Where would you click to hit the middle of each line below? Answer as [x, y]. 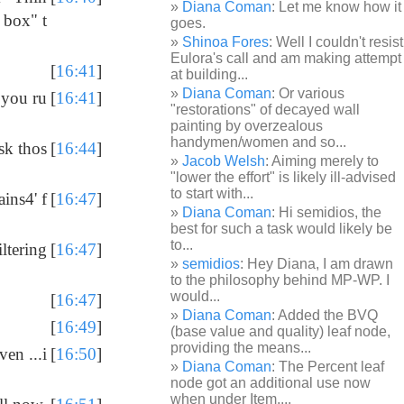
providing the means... [241, 348]
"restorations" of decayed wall [266, 110]
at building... [210, 74]
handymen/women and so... [259, 142]
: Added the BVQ [325, 315]
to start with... [212, 193]
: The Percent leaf [328, 367]
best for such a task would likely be [282, 229]
